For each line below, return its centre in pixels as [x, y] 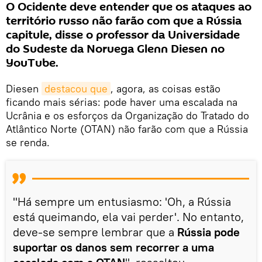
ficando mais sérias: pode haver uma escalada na [122, 102]
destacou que [76, 88]
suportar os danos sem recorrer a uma [113, 247]
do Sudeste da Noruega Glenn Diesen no [115, 49]
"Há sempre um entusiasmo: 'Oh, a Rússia [122, 201]
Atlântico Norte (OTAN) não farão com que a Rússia [127, 129]
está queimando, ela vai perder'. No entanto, [128, 216]
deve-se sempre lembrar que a [95, 232]
